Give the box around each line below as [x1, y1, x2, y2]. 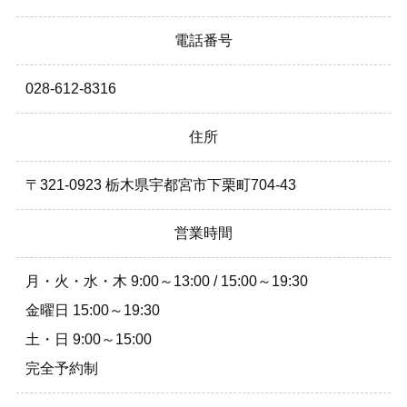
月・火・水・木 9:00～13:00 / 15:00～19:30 [25, 273, 308, 290]
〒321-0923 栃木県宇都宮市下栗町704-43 [25, 177, 296, 194]
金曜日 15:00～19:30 [25, 303, 160, 319]
